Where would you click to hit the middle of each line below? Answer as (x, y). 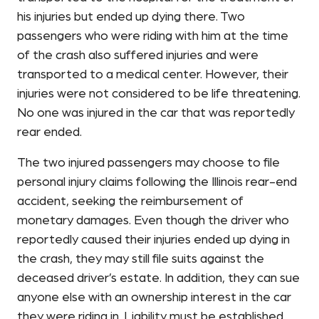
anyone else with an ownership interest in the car (154, 298)
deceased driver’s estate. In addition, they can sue (158, 279)
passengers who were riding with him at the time (153, 37)
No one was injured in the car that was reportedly (156, 114)
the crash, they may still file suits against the (141, 260)
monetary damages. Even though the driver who (153, 221)
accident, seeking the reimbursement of (130, 202)
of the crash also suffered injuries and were (138, 56)
